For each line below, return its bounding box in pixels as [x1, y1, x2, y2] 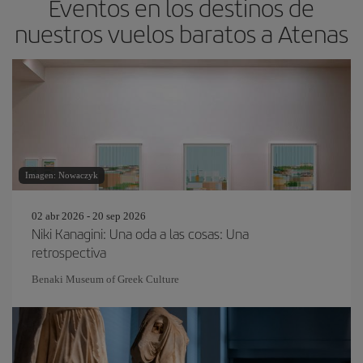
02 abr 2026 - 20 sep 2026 [32, 210, 146, 222]
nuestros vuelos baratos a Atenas [15, 16, 348, 50]
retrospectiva [32, 242, 106, 262]
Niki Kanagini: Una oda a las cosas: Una [32, 224, 249, 243]
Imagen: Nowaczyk [25, 170, 98, 180]
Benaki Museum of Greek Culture [32, 273, 179, 285]
